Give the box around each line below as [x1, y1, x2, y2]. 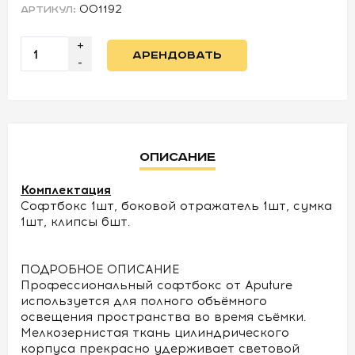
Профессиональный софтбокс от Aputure [21, 278, 292, 292]
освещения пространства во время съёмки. [21, 310, 306, 324]
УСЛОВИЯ [12, 29, 74, 41]
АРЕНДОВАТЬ [132, 48, 222, 62]
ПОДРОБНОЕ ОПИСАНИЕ [21, 262, 179, 277]
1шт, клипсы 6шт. [21, 215, 130, 229]
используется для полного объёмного [21, 294, 267, 308]
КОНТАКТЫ [12, 114, 84, 127]
